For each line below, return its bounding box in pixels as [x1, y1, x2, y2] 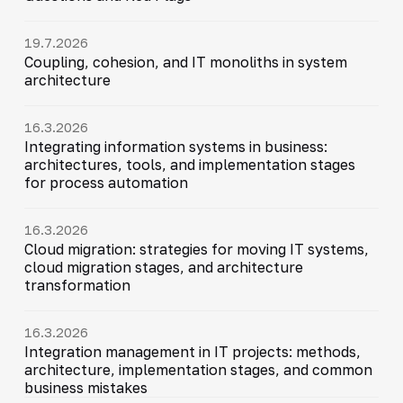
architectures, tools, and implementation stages [23, 155, 355, 174]
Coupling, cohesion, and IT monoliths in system [23, 52, 347, 71]
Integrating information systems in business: [23, 137, 327, 156]
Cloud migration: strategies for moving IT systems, [23, 239, 369, 258]
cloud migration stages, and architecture [23, 257, 303, 276]
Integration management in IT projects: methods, [23, 342, 361, 361]
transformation [23, 275, 130, 294]
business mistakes [23, 378, 148, 397]
